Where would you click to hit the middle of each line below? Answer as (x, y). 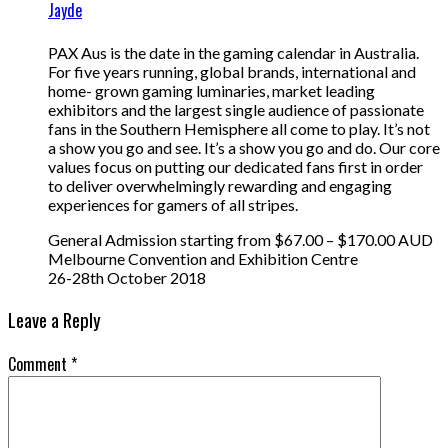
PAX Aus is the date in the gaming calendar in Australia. (233, 53)
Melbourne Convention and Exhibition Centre (203, 259)
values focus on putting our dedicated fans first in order (235, 167)
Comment (39, 363)
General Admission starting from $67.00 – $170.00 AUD (240, 240)
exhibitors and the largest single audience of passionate (236, 110)
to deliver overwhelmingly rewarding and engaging (220, 186)
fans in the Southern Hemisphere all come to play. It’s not (239, 129)
